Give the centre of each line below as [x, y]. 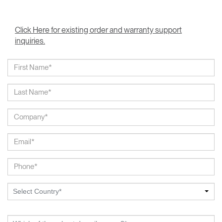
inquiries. [30, 41]
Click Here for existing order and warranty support [98, 30]
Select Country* [37, 191]
